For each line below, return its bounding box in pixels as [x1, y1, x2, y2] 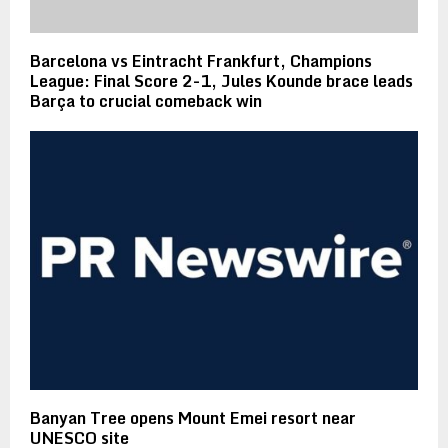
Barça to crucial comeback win [30, 88, 262, 115]
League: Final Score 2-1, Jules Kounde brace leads [30, 68, 413, 95]
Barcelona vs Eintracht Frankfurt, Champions [30, 48, 372, 75]
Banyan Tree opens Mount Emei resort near [30, 404, 356, 431]
